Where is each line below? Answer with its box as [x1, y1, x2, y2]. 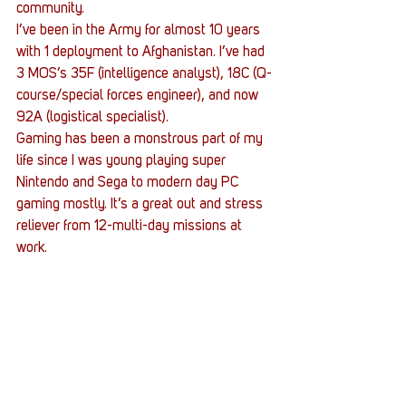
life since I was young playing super [16, 154, 229, 169]
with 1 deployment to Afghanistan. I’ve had [16, 45, 268, 61]
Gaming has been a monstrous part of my [16, 132, 266, 148]
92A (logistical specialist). [16, 111, 169, 126]
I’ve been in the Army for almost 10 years [16, 24, 264, 39]
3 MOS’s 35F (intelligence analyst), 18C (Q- [16, 67, 272, 82]
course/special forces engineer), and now [16, 89, 262, 104]
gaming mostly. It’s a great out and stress [16, 198, 266, 213]
